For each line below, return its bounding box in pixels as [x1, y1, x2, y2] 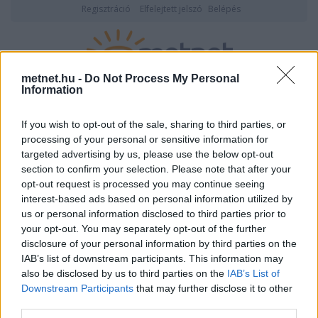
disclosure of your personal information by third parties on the [21, 238, 297, 250]
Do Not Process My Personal [84, 72, 239, 85]
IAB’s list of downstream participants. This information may [21, 253, 283, 265]
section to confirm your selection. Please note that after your [21, 163, 291, 175]
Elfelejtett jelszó [139, 3, 202, 15]
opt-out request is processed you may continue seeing [21, 178, 265, 190]
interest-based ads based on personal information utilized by [21, 193, 292, 205]
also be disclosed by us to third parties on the [21, 268, 227, 280]
